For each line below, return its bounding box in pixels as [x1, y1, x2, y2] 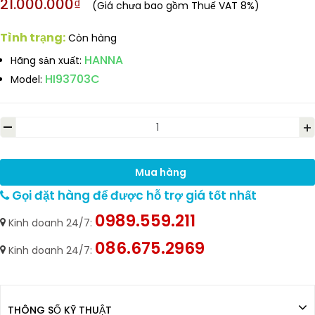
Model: [11, 72, 42, 86]
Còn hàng [68, 31, 117, 45]
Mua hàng [134, 165, 186, 179]
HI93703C [45, 71, 100, 87]
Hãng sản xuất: [11, 53, 82, 67]
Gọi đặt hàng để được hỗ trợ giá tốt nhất [9, 187, 257, 204]
